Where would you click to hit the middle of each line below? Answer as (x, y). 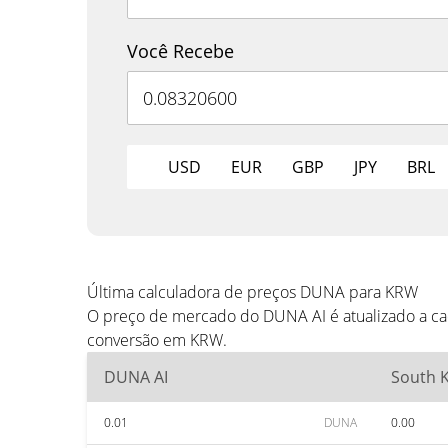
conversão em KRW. (157, 340)
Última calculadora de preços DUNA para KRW (252, 292)
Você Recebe (180, 51)
